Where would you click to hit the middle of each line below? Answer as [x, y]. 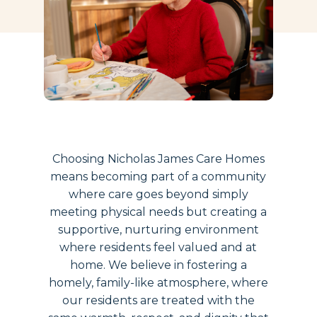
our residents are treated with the [158, 300]
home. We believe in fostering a [158, 265]
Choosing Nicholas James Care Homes [158, 158]
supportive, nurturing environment [158, 229]
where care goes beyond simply [158, 194]
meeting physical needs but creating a [158, 212]
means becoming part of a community [158, 176]
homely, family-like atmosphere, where [158, 282]
